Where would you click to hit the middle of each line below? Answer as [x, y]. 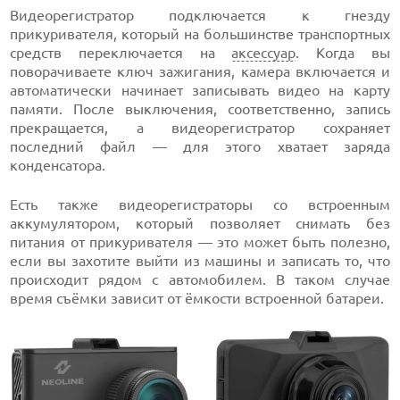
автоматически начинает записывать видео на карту [200, 90]
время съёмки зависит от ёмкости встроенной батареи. [197, 298]
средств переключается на [121, 52]
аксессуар [264, 52]
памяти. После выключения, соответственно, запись [200, 108]
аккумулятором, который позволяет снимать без [200, 223]
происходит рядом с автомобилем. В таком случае [200, 279]
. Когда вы [343, 52]
